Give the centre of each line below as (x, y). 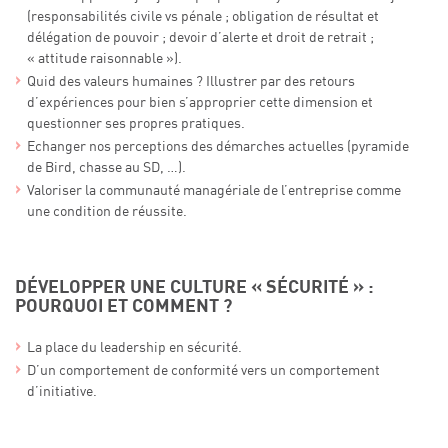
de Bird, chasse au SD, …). (106, 167)
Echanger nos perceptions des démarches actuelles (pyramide (217, 146)
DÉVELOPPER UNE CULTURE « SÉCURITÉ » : (194, 287)
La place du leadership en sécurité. (134, 347)
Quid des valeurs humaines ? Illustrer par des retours (190, 81)
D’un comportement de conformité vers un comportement (203, 370)
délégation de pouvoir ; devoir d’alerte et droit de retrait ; (200, 37)
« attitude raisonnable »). (104, 58)
